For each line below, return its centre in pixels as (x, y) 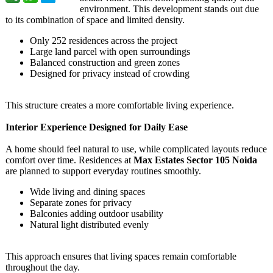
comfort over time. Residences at (69, 160)
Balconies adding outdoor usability (97, 214)
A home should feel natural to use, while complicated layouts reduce (136, 149)
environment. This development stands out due (169, 9)
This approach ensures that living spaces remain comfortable (121, 256)
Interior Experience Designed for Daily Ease (97, 127)
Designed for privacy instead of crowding (110, 73)
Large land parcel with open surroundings (110, 51)
